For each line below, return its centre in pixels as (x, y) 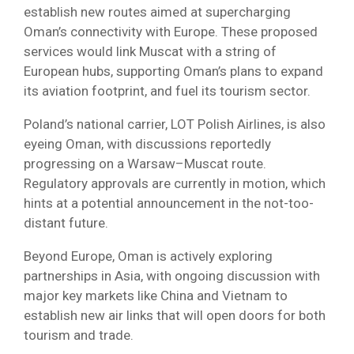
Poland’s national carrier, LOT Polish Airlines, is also (175, 124)
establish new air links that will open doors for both (175, 315)
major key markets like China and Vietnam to (156, 295)
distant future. (66, 222)
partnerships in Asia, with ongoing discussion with (172, 275)
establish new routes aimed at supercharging (157, 11)
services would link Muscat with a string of (150, 51)
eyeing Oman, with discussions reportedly (147, 143)
